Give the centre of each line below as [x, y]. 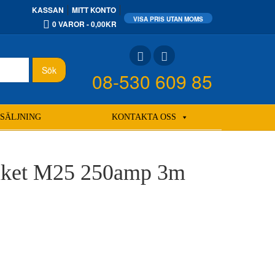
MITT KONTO [94, 10]
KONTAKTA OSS [144, 117]
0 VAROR [68, 24]
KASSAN [48, 10]
